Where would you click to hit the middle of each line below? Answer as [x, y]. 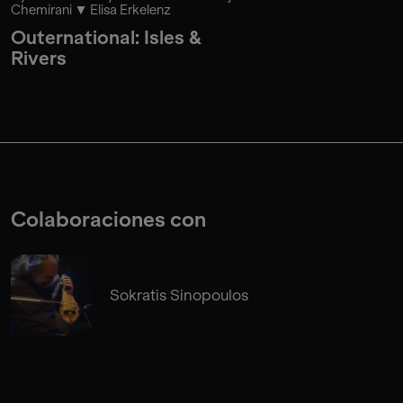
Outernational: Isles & [106, 37]
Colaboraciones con [108, 219]
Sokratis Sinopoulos [179, 295]
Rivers [39, 58]
